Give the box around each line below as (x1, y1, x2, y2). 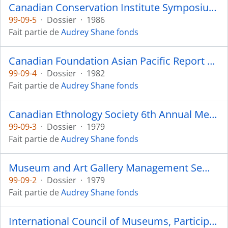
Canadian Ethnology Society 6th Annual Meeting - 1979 (209, 107, 217, 121)
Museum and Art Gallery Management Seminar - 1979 (202, 161, 210, 175)
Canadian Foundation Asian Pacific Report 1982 (207, 54, 215, 68)
